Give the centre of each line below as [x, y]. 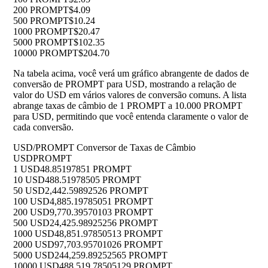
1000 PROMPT [43, 32]
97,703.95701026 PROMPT [109, 245]
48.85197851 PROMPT [86, 169]
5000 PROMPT [43, 42]
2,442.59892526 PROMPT [97, 191]
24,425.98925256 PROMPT [104, 223]
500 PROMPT [41, 21]
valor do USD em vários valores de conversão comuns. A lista [130, 95]
